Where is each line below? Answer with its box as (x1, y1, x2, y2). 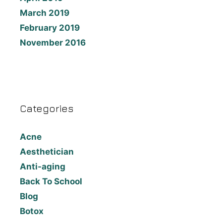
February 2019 (20, 23, 80, 33)
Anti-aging (20, 162, 65, 172)
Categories (20, 103, 73, 114)
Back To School (20, 176, 82, 187)
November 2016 (20, 38, 86, 48)
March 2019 (20, 8, 69, 18)
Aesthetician (20, 147, 74, 157)
